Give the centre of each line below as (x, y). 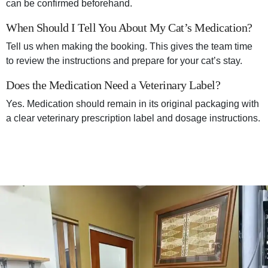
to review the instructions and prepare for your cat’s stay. (124, 61)
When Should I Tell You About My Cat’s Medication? (129, 28)
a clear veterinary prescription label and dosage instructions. (133, 118)
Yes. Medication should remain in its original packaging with (133, 104)
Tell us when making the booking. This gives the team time (129, 47)
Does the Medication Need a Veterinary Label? (113, 85)
